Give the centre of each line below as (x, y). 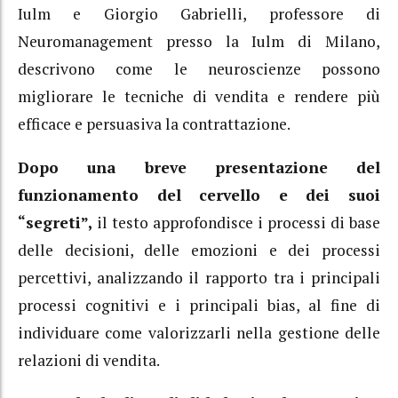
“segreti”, (55, 222)
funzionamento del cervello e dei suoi (199, 195)
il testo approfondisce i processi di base (236, 222)
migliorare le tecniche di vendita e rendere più (199, 97)
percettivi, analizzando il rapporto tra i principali (199, 277)
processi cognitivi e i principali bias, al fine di (199, 305)
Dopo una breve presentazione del (199, 167)
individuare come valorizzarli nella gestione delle (199, 332)
